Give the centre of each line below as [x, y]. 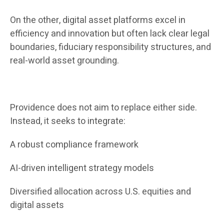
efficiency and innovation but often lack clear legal [110, 34]
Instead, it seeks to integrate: [68, 121]
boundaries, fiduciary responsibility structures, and [110, 47]
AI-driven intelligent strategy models [82, 168]
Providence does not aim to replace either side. [103, 108]
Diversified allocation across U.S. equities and [100, 192]
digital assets [37, 205]
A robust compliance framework [74, 145]
